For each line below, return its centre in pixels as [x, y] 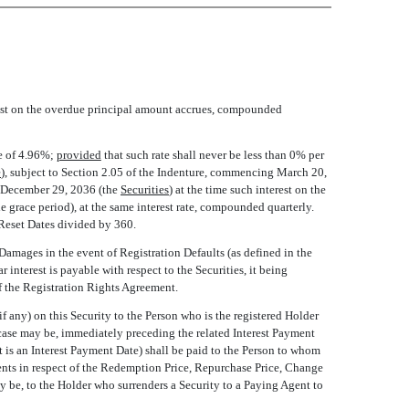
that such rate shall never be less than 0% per [212, 155]
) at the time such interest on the [247, 189]
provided [79, 155]
